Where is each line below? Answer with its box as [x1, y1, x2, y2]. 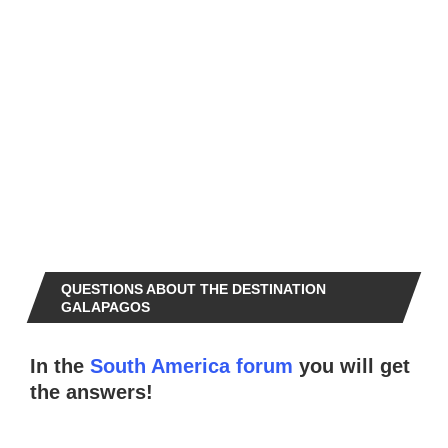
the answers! [30, 381, 153, 404]
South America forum [90, 355, 293, 378]
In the [30, 355, 90, 378]
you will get [293, 355, 410, 378]
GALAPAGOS [61, 299, 150, 316]
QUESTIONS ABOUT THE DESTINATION [61, 281, 326, 298]
